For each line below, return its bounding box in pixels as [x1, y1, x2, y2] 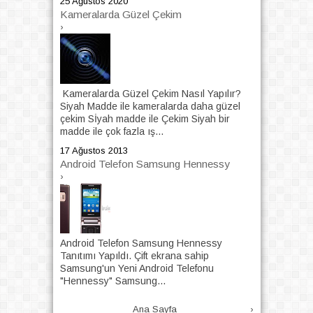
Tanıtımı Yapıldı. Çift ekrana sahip [59, 250, 209, 262]
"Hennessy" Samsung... [59, 275, 166, 287]
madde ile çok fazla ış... [59, 125, 163, 137]
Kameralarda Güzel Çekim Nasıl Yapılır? [59, 87, 241, 99]
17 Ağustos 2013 [59, 145, 128, 156]
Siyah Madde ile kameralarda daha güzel [59, 100, 240, 112]
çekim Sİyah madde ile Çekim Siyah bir [59, 112, 230, 124]
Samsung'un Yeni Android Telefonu [59, 263, 214, 275]
